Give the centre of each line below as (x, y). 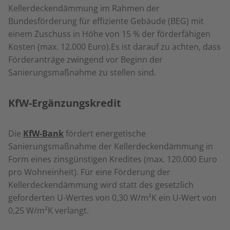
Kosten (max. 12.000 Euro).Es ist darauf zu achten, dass (114, 47)
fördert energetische (105, 133)
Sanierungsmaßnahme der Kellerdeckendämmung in (111, 146)
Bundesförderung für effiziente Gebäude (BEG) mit (106, 21)
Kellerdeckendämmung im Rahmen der (84, 8)
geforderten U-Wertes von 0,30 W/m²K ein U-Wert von (112, 198)
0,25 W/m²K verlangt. (49, 210)
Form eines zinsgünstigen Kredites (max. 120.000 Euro (113, 159)
